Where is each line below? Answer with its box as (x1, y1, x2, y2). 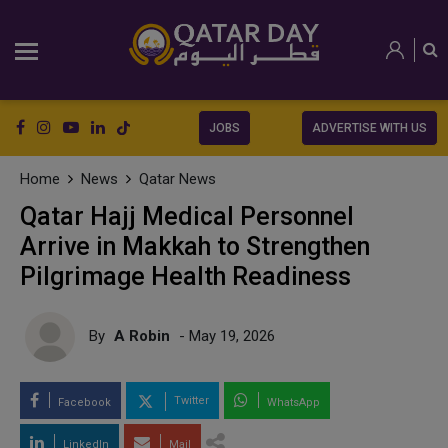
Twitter (171, 394, 209, 408)
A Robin (114, 326, 170, 345)
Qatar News (139, 170, 216, 188)
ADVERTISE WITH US (312, 121, 427, 135)
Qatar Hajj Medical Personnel (20, 202, 354, 231)
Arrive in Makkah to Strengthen (20, 232, 370, 261)
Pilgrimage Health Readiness (20, 262, 351, 291)
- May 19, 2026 (175, 326, 275, 345)
